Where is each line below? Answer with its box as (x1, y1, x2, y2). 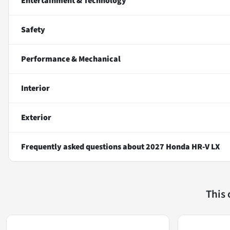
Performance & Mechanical (21, 53, 121, 65)
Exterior (21, 111, 51, 123)
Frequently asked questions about (21, 141, 146, 152)
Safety (21, 24, 45, 35)
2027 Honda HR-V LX (146, 141, 220, 152)
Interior (21, 82, 50, 94)
